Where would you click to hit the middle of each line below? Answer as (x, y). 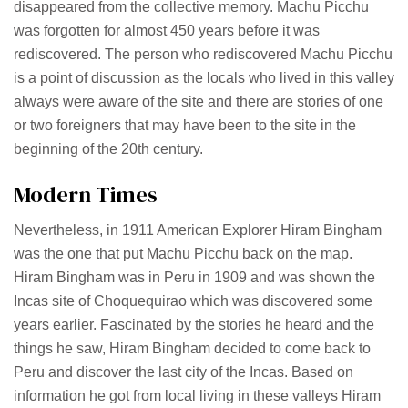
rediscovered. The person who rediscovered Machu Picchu (203, 55)
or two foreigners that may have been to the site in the (185, 126)
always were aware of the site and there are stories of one (199, 102)
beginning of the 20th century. (108, 149)
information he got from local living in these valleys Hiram (197, 396)
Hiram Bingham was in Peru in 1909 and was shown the (194, 278)
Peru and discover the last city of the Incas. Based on (184, 372)
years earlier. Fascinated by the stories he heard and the (194, 325)
